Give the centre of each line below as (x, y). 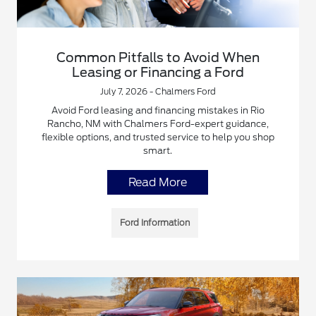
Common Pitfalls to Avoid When (158, 58)
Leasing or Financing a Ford (158, 73)
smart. (158, 151)
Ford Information (155, 223)
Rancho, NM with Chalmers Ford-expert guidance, (158, 124)
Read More (158, 183)
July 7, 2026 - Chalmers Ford (158, 92)
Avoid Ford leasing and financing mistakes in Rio (158, 111)
